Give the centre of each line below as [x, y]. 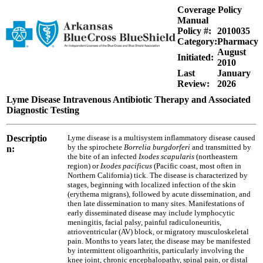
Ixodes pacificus [126, 166]
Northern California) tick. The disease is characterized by [158, 175]
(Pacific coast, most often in [197, 166]
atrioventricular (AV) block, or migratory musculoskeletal [158, 232]
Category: [197, 41]
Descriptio [27, 138]
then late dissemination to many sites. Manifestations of [156, 203]
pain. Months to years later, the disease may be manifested [159, 241]
